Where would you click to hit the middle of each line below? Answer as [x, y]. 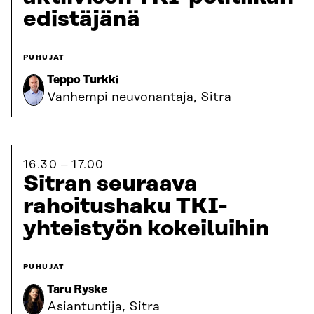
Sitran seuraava [110, 184]
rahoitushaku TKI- [125, 206]
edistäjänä [82, 19]
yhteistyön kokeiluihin [146, 229]
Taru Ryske [77, 289]
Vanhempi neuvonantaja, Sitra [139, 97]
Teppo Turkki [83, 80]
